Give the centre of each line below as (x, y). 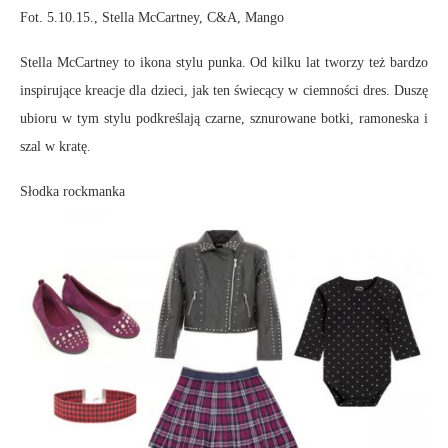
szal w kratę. (55, 146)
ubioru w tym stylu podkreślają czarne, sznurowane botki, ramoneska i (224, 118)
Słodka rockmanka (72, 191)
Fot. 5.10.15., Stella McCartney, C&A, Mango (152, 17)
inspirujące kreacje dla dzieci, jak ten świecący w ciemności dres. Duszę (224, 90)
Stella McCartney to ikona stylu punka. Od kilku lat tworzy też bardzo (224, 62)
